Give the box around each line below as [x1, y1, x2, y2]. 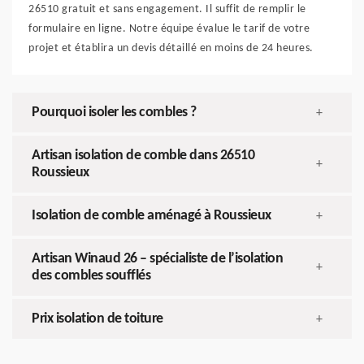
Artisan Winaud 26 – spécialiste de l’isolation [32, 251, 283, 267]
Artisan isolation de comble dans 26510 [32, 148, 254, 164]
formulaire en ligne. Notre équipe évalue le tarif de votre [28, 23, 310, 36]
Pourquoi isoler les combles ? [32, 105, 197, 121]
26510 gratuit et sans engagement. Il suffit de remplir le [28, 3, 306, 16]
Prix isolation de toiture [32, 311, 163, 327]
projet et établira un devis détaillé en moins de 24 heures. [28, 42, 314, 55]
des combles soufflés [32, 268, 150, 284]
